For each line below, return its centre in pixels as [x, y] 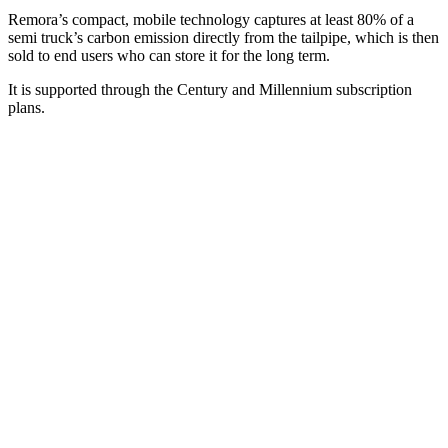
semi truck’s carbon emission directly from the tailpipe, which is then [223, 37]
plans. [26, 107]
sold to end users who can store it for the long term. [171, 55]
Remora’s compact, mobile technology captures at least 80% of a [211, 19]
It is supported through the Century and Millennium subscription [210, 89]
